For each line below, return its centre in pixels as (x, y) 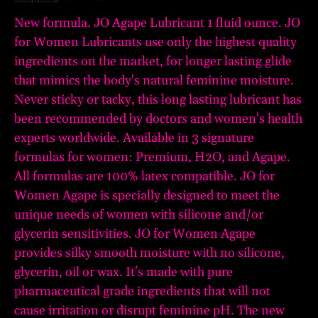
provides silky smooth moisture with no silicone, (149, 253)
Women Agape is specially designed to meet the (147, 196)
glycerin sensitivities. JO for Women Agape (135, 234)
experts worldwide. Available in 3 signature (134, 138)
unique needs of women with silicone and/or (139, 215)
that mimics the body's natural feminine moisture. (154, 81)
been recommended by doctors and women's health (158, 119)
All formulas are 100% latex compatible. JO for (144, 177)
